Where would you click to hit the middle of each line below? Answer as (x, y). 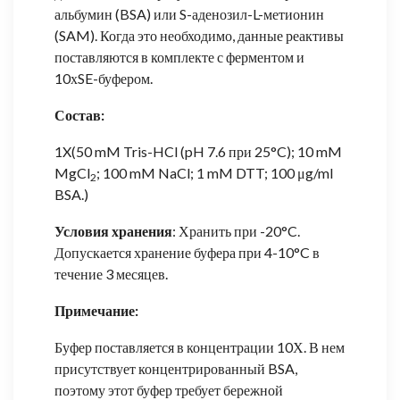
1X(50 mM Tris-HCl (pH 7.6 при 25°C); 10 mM (198, 151)
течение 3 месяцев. (111, 273)
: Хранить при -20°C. (236, 230)
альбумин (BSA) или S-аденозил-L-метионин (189, 13)
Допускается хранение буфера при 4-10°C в (187, 252)
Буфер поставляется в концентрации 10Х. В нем (200, 346)
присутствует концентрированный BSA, (176, 368)
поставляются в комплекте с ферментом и (179, 56)
